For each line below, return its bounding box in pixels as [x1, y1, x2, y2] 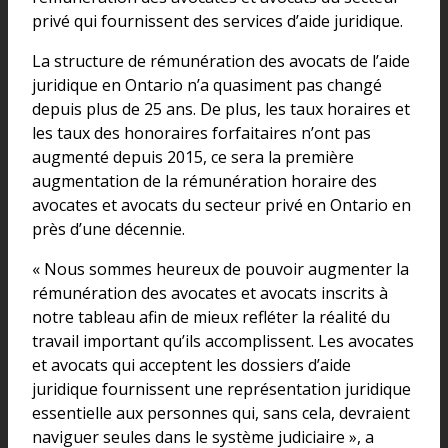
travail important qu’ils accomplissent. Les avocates [32, 330, 414, 353]
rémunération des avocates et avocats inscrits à [32, 282, 388, 305]
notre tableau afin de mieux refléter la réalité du [32, 306, 390, 329]
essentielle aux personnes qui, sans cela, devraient [32, 402, 410, 425]
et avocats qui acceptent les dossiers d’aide [32, 354, 351, 377]
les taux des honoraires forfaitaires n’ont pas [32, 122, 371, 145]
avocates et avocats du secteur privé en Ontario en [32, 194, 411, 217]
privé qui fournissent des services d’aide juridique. [32, 10, 403, 33]
